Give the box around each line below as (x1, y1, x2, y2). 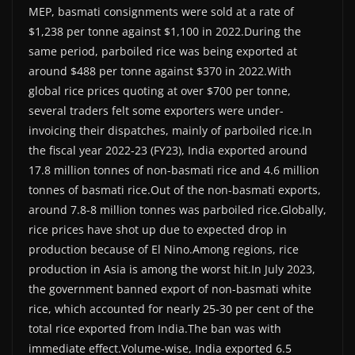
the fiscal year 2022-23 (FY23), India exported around (29, 142, 307, 158)
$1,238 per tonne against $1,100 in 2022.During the (29, 23, 301, 39)
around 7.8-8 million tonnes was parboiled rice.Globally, (29, 201, 326, 217)
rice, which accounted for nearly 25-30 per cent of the (29, 300, 314, 316)
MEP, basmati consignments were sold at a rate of (29, 3, 294, 19)
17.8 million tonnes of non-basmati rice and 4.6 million (29, 162, 319, 177)
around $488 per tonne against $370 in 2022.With (29, 63, 292, 78)
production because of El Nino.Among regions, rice (29, 241, 299, 257)
